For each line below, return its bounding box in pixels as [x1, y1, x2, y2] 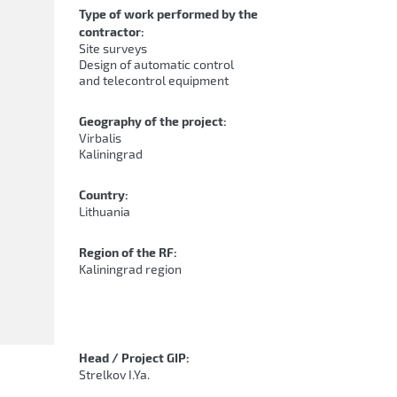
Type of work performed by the [79, 6, 258, 21]
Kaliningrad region [79, 261, 182, 276]
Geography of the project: [79, 113, 230, 128]
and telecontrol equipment [79, 73, 229, 88]
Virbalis [79, 130, 121, 145]
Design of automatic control [79, 57, 234, 72]
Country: [79, 187, 131, 202]
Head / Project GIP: [79, 350, 192, 365]
